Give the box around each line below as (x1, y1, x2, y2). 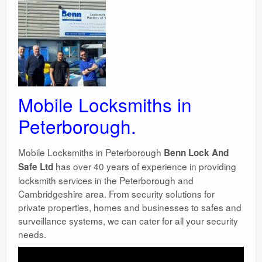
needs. (18, 227, 46, 240)
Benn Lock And (164, 146, 229, 159)
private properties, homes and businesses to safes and (18, 200, 242, 213)
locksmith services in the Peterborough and (18, 173, 194, 187)
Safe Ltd (18, 160, 53, 173)
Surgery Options (21, 12, 93, 26)
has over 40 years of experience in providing (53, 159, 236, 173)
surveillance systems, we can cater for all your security (18, 213, 238, 227)
